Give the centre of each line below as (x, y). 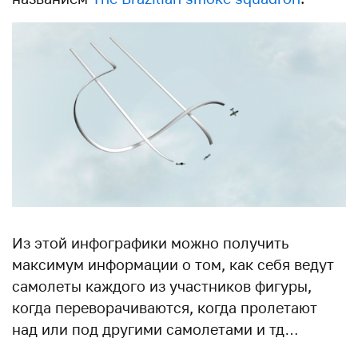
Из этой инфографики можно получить (150, 243)
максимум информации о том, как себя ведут (173, 265)
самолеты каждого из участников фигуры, (162, 286)
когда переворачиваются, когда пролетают (165, 308)
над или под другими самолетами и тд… (155, 330)
